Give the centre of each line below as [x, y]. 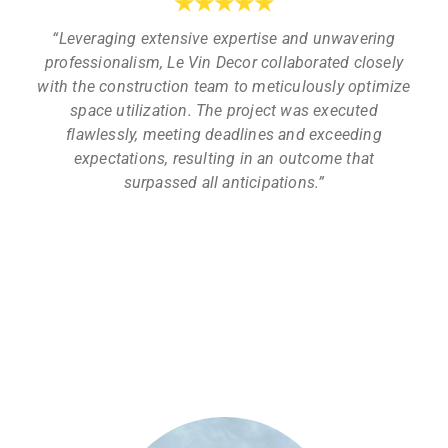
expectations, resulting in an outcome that [224, 159]
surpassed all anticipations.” [224, 183]
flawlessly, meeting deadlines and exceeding [224, 135]
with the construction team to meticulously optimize [224, 87]
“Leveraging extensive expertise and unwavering [224, 39]
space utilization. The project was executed [224, 111]
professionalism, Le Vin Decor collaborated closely [223, 63]
